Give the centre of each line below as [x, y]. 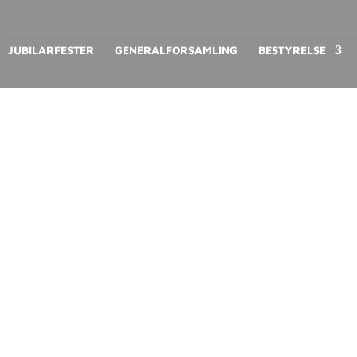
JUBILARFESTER [51, 50]
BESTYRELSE [292, 50]
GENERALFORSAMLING [176, 50]
